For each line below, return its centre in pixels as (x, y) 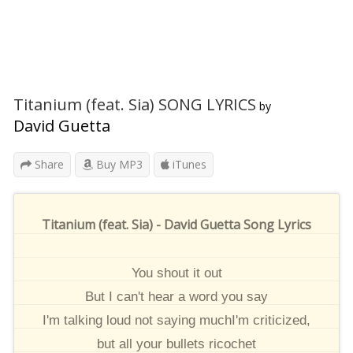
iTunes (188, 164)
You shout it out (176, 273)
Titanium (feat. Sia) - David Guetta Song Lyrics (176, 225)
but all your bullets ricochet (176, 344)
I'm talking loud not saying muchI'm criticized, (176, 320)
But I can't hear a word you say (176, 297)
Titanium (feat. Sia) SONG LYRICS (135, 104)
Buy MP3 (118, 164)
